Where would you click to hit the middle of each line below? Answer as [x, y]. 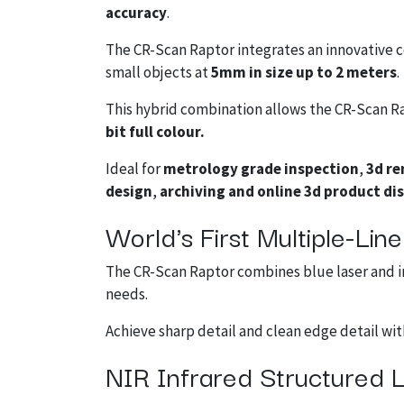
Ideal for [134, 169]
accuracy [136, 13]
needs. [127, 294]
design [129, 191]
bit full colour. [155, 132]
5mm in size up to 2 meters [304, 72]
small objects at [158, 72]
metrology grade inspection [261, 169]
